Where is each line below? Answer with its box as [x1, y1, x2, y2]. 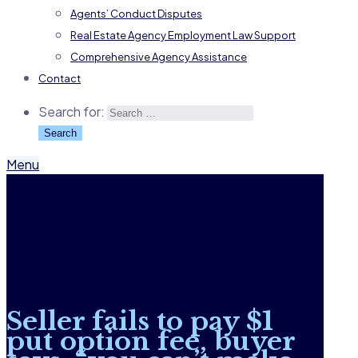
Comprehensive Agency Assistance [70, 50, 247, 64]
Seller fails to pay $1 [6, 304, 273, 337]
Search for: [38, 103, 105, 121]
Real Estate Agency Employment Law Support [70, 29, 296, 42]
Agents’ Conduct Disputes [70, 7, 202, 21]
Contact [38, 72, 81, 86]
